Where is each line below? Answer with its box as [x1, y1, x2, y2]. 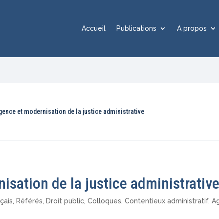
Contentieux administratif [125, 197, 209, 205]
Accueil [82, 24, 106, 33]
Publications [116, 24, 157, 33]
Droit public [46, 197, 85, 205]
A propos [177, 24, 207, 33]
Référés [16, 197, 43, 205]
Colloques [88, 197, 122, 205]
